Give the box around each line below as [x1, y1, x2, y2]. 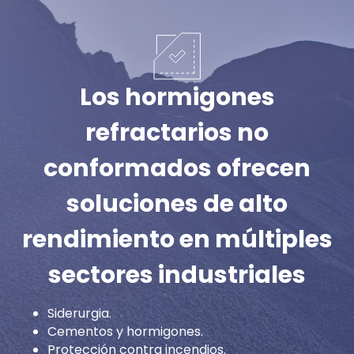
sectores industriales [48, 258, 306, 292]
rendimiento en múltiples [21, 222, 333, 256]
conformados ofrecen [43, 151, 311, 185]
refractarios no [85, 115, 269, 149]
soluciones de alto [66, 186, 288, 220]
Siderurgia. [47, 304, 111, 323]
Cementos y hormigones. [47, 322, 203, 341]
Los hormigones [79, 80, 275, 114]
